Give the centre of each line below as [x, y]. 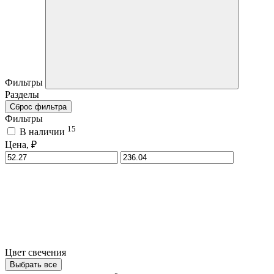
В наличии [43, 132]
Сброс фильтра [38, 106]
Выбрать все [33, 265]
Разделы [22, 94]
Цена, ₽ [21, 145]
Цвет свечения [37, 253]
